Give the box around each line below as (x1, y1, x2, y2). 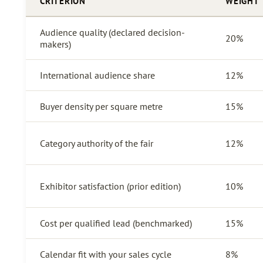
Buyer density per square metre (40, 100, 163, 112)
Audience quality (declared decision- (40, 26, 185, 38)
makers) (40, 38, 71, 50)
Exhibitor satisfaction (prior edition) (40, 180, 181, 192)
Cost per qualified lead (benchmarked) (40, 217, 192, 229)
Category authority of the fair (40, 137, 153, 149)
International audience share (40, 69, 155, 81)
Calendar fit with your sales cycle (40, 248, 171, 260)
